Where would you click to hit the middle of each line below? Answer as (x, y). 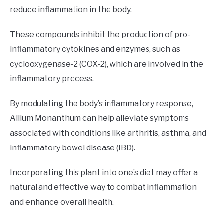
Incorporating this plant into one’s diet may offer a (104, 173)
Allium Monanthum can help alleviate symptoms (99, 118)
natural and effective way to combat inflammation (103, 187)
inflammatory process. (52, 79)
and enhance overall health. (62, 202)
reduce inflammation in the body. (71, 10)
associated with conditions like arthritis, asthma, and (108, 133)
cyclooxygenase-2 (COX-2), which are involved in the (107, 64)
